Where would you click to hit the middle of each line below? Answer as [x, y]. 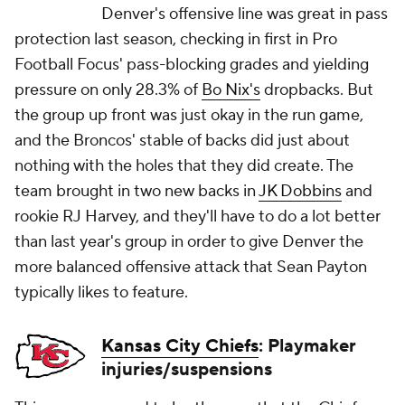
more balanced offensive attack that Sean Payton [191, 268]
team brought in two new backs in [137, 192]
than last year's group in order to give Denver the [189, 242]
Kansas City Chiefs [180, 347]
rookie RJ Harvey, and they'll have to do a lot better [198, 217]
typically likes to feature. [101, 293]
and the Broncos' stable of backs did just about [182, 141]
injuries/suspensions [187, 370]
